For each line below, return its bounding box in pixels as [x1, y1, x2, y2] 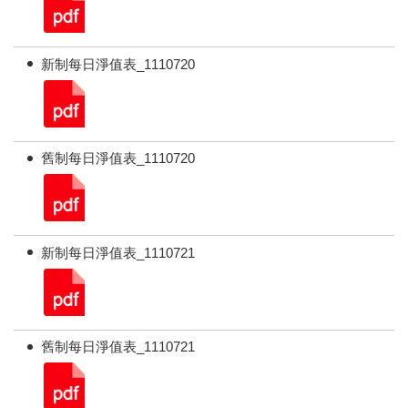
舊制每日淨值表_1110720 [41, 150, 196, 167]
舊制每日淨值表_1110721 [41, 339, 196, 355]
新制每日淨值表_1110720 [41, 56, 196, 72]
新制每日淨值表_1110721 [41, 244, 196, 260]
